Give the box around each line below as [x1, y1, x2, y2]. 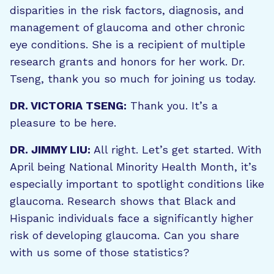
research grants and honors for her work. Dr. [10, 55, 245, 68]
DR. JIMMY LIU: [10, 143, 91, 156]
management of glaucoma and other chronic [10, 21, 245, 34]
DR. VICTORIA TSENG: [10, 99, 127, 112]
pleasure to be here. [10, 116, 116, 129]
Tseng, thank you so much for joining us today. [10, 72, 256, 85]
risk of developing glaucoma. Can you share [10, 229, 239, 242]
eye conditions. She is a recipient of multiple [10, 38, 245, 51]
